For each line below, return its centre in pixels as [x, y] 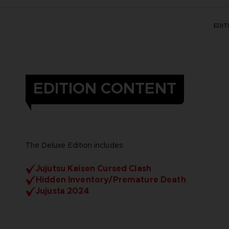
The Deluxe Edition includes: [75, 145]
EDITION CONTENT [105, 88]
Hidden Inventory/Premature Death [111, 179]
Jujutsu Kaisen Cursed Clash [94, 168]
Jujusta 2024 [62, 191]
